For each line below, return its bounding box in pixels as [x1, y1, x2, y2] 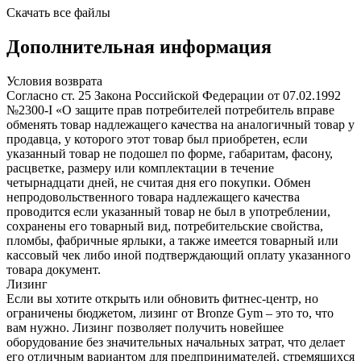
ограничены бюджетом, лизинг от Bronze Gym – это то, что [6, 305, 334, 320]
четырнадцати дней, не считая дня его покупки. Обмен [6, 175, 311, 189]
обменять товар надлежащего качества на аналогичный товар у [6, 117, 355, 131]
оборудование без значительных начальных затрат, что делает [6, 334, 345, 349]
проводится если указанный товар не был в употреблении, [6, 204, 330, 218]
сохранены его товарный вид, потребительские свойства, [6, 218, 323, 233]
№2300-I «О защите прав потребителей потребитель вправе [6, 102, 334, 117]
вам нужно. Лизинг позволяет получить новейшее [6, 320, 284, 334]
